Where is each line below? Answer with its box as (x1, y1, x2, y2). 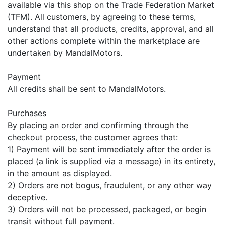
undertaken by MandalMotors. (8, 47, 122, 58)
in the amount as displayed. (8, 168, 112, 178)
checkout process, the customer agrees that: (8, 132, 178, 142)
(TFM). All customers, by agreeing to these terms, (8, 11, 196, 22)
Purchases (8, 107, 46, 118)
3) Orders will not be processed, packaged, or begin (8, 204, 206, 214)
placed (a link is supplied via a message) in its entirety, (8, 156, 215, 166)
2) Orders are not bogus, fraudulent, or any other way (8, 180, 212, 190)
